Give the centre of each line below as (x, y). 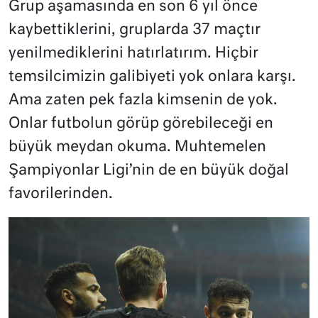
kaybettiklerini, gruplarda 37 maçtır (135, 30)
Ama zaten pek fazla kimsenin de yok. (143, 100)
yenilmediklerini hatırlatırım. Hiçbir (133, 53)
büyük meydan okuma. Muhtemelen (137, 147)
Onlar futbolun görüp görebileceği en (141, 124)
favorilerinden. (61, 194)
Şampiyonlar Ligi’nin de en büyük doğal (149, 170)
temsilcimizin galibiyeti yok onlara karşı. (152, 77)
